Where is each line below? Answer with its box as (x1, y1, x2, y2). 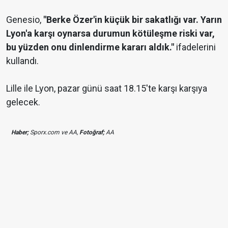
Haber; (11, 129, 28, 136)
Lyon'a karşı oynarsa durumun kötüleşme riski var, (6, 28, 215, 39)
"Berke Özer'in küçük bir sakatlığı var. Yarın (43, 14, 222, 25)
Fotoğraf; (79, 129, 104, 136)
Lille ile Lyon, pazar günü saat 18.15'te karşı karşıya (6, 83, 207, 94)
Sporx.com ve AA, (28, 129, 79, 136)
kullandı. (6, 55, 39, 67)
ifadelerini (174, 42, 216, 53)
